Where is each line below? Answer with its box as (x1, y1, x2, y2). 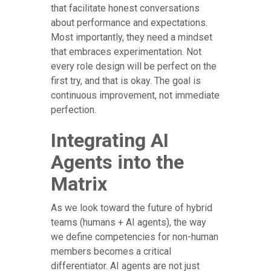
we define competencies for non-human (51, 231, 218, 243)
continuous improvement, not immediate (51, 90, 220, 102)
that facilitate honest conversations (51, 2, 200, 15)
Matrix (51, 172, 107, 196)
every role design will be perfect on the (51, 60, 217, 73)
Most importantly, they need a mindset (51, 31, 212, 44)
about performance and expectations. (51, 17, 207, 29)
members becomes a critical (51, 246, 171, 258)
